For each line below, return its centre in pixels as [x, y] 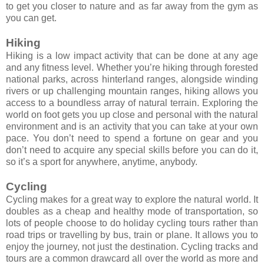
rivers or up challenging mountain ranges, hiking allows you [132, 91]
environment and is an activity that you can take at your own [132, 126]
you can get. [31, 18]
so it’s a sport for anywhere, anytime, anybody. [102, 161]
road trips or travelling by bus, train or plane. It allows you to [132, 235]
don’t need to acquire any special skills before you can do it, [132, 150]
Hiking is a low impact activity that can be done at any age [132, 55]
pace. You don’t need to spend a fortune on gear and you [132, 138]
